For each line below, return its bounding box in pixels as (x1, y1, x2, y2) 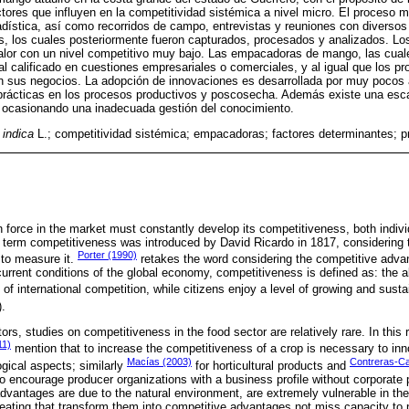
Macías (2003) (127, 355, 192, 367)
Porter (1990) (78, 249, 137, 261)
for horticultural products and (192, 359, 350, 373)
